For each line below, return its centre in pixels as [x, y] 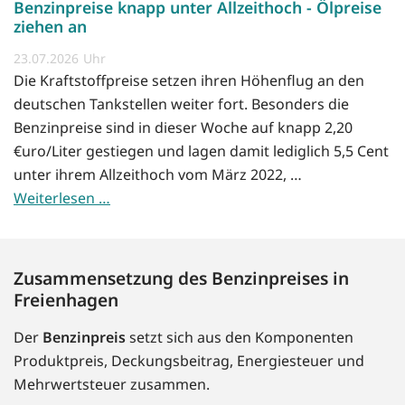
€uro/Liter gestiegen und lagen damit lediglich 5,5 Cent [201, 151]
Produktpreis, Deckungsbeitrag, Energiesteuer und [189, 361]
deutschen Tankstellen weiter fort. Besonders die [181, 104]
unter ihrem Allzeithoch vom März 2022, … [158, 175]
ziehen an [50, 27]
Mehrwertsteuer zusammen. [112, 385]
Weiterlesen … [62, 198]
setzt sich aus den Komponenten [240, 338]
